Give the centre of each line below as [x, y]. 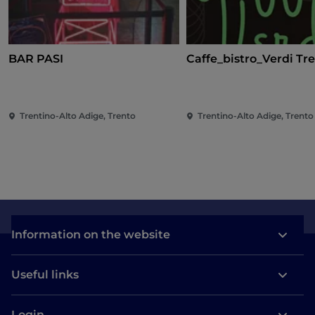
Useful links [45, 275]
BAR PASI [36, 59]
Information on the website [91, 235]
